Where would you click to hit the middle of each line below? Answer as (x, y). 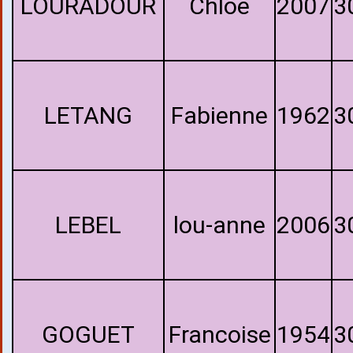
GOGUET (88, 334)
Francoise (219, 334)
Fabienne (219, 115)
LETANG (88, 115)
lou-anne (219, 225)
